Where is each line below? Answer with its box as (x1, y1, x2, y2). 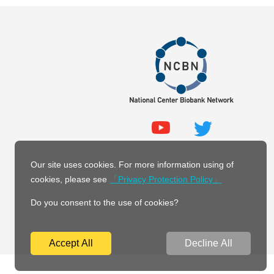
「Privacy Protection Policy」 (109, 174, 222, 184)
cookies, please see (31, 174, 110, 184)
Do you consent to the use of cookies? (31, 197, 179, 207)
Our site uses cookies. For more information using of (31, 159, 234, 169)
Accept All (49, 237, 94, 248)
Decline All (184, 237, 232, 248)
